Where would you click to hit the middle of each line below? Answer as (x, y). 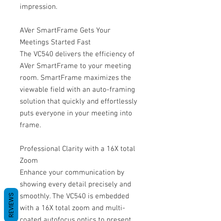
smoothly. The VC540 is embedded (74, 196)
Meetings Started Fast (55, 42)
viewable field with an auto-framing (77, 90)
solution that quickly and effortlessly (78, 102)
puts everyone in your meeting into (76, 113)
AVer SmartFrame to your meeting (75, 66)
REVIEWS (11, 205)
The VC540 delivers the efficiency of (77, 54)
